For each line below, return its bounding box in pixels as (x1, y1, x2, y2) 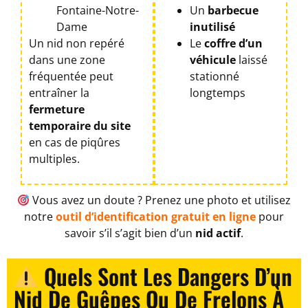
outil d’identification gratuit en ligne (56, 209, 256, 225)
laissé (236, 52, 267, 67)
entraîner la (29, 85, 89, 100)
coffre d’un (204, 35, 263, 51)
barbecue (208, 2, 258, 18)
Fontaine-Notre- (56, 2, 139, 18)
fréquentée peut (29, 68, 113, 84)
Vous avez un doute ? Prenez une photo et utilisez (30, 192, 291, 208)
